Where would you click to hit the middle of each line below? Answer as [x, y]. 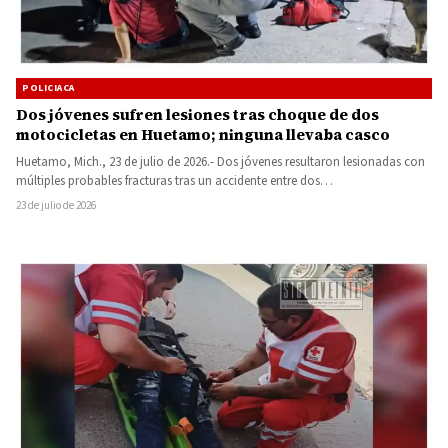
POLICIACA [48, 87]
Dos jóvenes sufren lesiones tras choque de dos [197, 114]
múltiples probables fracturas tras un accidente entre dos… [174, 180]
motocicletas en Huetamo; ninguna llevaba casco [203, 134]
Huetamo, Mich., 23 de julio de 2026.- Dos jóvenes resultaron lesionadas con [220, 161]
